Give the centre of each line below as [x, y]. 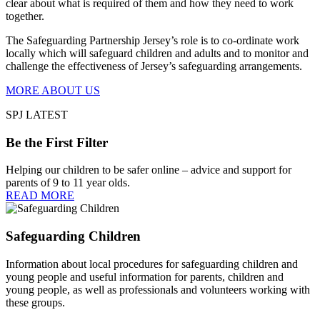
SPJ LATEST [37, 114]
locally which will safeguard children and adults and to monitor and [157, 53]
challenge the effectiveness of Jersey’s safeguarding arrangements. [154, 66]
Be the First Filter [57, 142]
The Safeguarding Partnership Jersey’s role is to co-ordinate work [152, 40]
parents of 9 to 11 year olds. [68, 183]
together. [25, 16]
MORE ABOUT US [53, 90]
